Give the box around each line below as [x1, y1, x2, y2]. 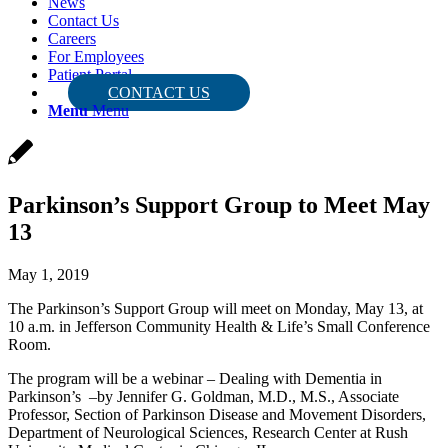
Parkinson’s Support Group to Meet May [8, 191, 430, 218]
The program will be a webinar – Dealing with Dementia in [8, 369, 382, 387]
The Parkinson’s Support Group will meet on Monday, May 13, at [8, 299, 423, 317]
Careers [48, 30, 96, 47]
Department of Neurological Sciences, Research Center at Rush [8, 423, 408, 441]
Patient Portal [48, 66, 132, 83]
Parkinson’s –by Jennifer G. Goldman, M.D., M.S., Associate [8, 387, 399, 405]
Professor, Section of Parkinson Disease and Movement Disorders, [8, 405, 426, 423]
